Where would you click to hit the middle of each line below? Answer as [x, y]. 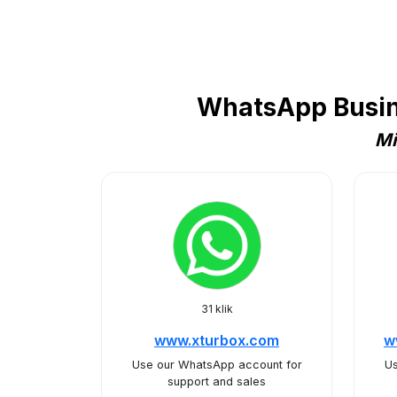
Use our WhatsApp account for [217, 365]
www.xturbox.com [217, 340]
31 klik [217, 309]
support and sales [217, 381]
